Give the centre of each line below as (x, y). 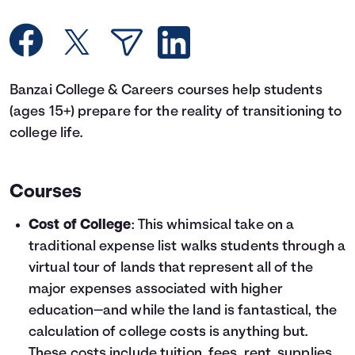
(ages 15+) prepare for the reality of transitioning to (176, 112)
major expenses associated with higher (156, 290)
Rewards (173, 73)
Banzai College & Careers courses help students (166, 91)
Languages (182, 27)
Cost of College (80, 225)
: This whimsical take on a (213, 225)
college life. (46, 134)
